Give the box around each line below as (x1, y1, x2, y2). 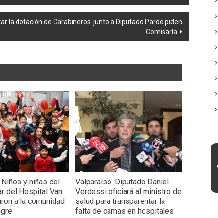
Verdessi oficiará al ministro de (75, 186, 182, 196)
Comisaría (146, 28, 177, 36)
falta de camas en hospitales (75, 206, 174, 216)
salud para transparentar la (75, 196, 165, 206)
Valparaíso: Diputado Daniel (75, 177, 169, 186)
